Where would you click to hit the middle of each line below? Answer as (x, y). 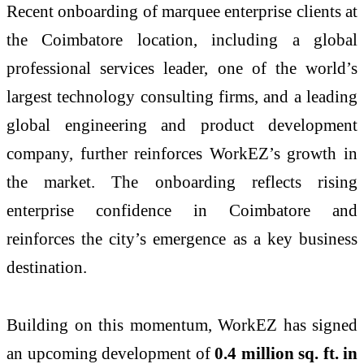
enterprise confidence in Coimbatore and (182, 210)
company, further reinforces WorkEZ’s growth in (182, 153)
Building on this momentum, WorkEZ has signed (182, 325)
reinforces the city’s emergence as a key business (182, 238)
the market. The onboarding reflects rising (182, 181)
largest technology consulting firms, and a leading (182, 96)
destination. (47, 266)
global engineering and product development (182, 124)
